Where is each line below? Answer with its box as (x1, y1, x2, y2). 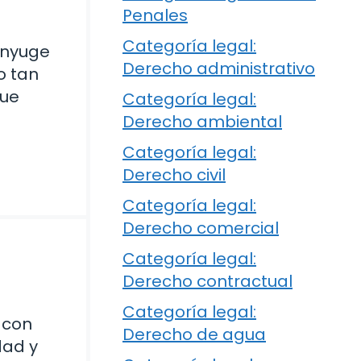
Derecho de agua (122, 323, 266, 346)
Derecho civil (122, 164, 226, 187)
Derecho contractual (122, 270, 293, 293)
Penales (122, 4, 188, 27)
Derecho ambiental (122, 110, 282, 134)
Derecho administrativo (122, 57, 315, 81)
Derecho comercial (122, 217, 279, 240)
